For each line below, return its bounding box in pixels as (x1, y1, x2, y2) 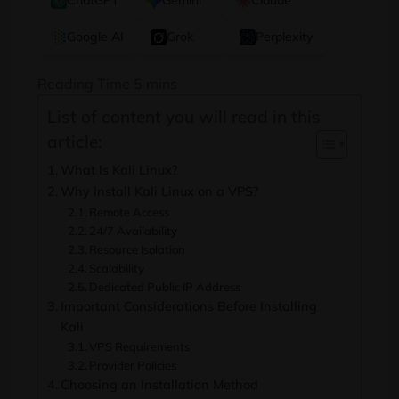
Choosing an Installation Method (60, 376, 258, 393)
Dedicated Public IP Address (89, 280, 241, 294)
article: (47, 130, 102, 151)
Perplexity (256, 28, 313, 45)
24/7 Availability (89, 224, 178, 238)
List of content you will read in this (47, 105, 321, 127)
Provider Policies (89, 358, 177, 372)
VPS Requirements (89, 339, 191, 354)
